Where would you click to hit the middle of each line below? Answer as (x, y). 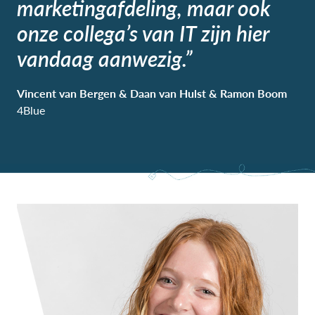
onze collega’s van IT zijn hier (143, 33)
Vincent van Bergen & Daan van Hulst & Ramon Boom (152, 93)
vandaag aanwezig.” (105, 58)
